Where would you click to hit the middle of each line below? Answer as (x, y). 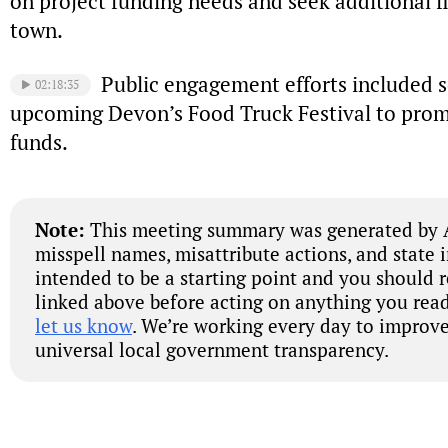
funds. (39, 142)
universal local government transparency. (212, 349)
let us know (83, 325)
